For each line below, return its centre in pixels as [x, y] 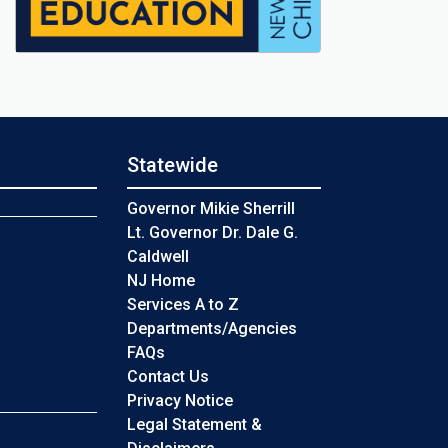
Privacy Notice [180, 400]
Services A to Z [183, 304]
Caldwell [158, 256]
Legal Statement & [194, 424]
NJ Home [161, 280]
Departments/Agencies [212, 328]
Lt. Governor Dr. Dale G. [212, 232]
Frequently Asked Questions [266, 351]
